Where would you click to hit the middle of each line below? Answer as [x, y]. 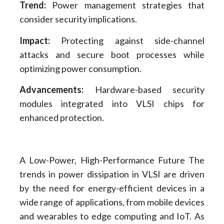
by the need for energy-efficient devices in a [112, 188]
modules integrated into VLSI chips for [112, 104]
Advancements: [51, 90]
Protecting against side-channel [127, 40]
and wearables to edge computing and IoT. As [112, 216]
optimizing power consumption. [80, 68]
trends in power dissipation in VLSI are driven [112, 174]
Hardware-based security [144, 90]
